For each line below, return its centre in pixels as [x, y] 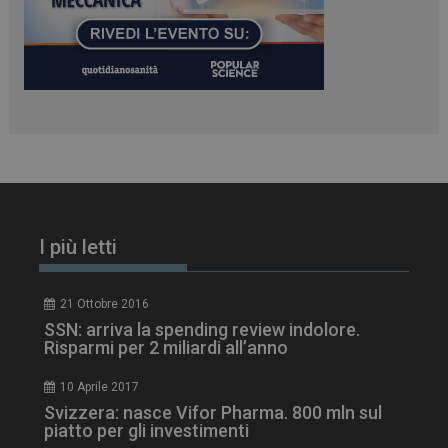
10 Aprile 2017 [100, 387]
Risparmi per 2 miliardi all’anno [166, 348]
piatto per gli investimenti [147, 431]
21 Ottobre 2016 [105, 304]
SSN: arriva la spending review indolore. [202, 330]
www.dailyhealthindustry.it [291, 100]
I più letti [78, 247]
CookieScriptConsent [150, 85]
